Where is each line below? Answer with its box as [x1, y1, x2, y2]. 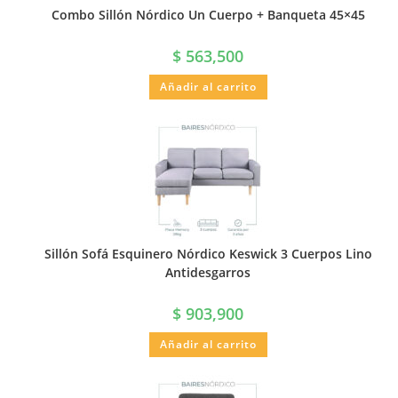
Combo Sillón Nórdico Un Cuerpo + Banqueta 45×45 [51, 6, 365, 24]
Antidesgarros [165, 263, 251, 281]
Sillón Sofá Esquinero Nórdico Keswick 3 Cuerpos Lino [44, 244, 372, 262]
